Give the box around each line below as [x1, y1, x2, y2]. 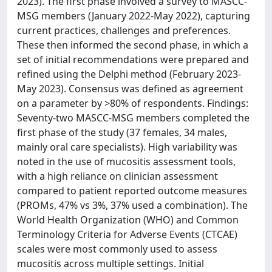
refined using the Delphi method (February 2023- [17, 67, 241, 81]
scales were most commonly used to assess [17, 242, 217, 256]
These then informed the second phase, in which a [17, 38, 248, 52]
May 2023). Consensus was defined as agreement [17, 82, 243, 95]
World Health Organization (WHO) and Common [17, 213, 239, 226]
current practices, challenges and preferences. [17, 24, 231, 37]
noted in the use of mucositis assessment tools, [17, 155, 236, 168]
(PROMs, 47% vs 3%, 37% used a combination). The [17, 199, 248, 212]
